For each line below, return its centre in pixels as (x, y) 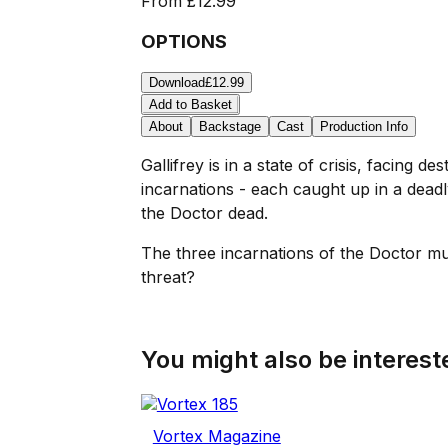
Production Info (363, 127)
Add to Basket (190, 105)
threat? (167, 277)
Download (176, 83)
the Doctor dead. (204, 213)
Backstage (229, 127)
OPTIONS (183, 41)
